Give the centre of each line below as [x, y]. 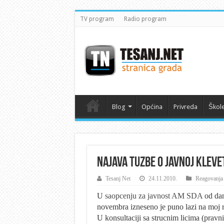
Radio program [145, 19]
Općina [152, 107]
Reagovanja [209, 178]
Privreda [185, 107]
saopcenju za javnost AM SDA [153, 195]
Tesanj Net [118, 178]
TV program [97, 19]
